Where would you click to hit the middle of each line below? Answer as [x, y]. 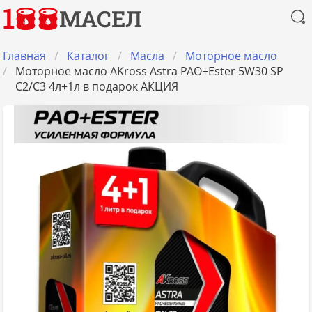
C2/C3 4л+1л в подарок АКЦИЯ [97, 86]
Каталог [88, 56]
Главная [24, 56]
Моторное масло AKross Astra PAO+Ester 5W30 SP [151, 71]
